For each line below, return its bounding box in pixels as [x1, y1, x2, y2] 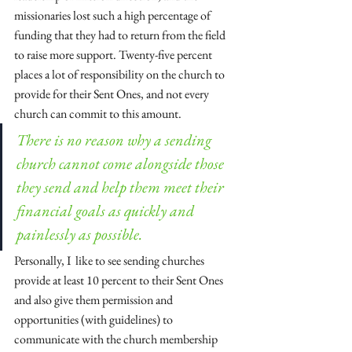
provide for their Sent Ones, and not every [14, 86, 211, 102]
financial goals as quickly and [16, 200, 197, 221]
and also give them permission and [14, 291, 175, 308]
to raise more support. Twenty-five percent [14, 46, 214, 63]
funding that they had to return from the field [14, 27, 228, 43]
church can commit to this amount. [14, 105, 184, 122]
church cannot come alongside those [16, 153, 227, 174]
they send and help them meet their [16, 177, 227, 197]
